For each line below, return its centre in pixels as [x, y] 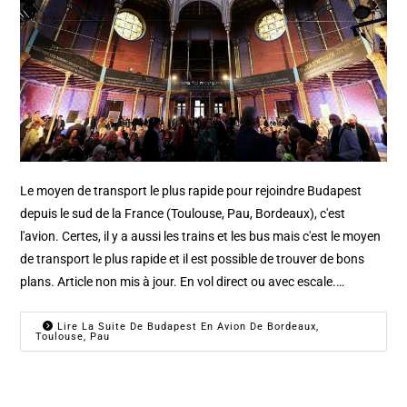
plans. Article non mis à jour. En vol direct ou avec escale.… [183, 281]
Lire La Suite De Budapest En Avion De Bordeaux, [187, 326]
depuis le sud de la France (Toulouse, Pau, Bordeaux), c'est [183, 213]
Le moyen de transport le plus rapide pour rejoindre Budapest [191, 190]
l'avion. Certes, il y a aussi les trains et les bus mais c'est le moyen [201, 236]
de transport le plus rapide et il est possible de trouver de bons [193, 258]
